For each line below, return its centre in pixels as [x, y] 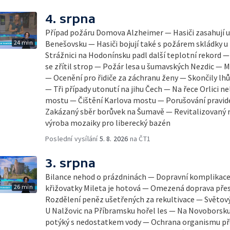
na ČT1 [139, 139]
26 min [23, 187]
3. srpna [70, 163]
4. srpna [70, 19]
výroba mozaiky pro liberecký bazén [108, 123]
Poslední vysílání [72, 139]
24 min [23, 42]
